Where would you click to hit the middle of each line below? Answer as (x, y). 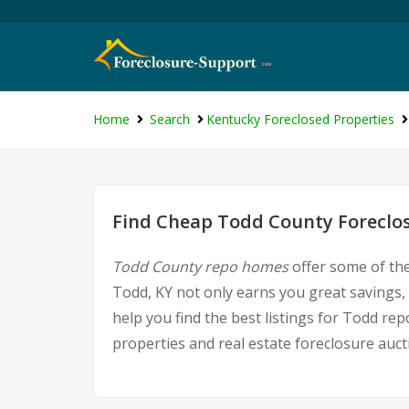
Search (170, 119)
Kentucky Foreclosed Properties (300, 119)
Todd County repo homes (200, 267)
